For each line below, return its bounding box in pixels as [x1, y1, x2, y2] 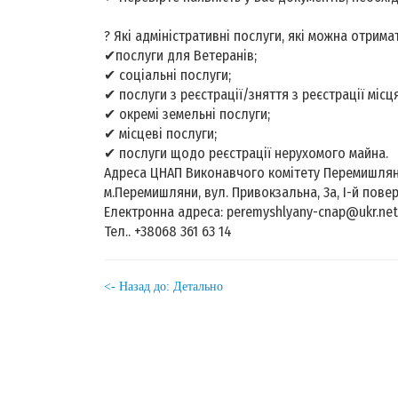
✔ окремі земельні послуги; [104, 105, 274, 123]
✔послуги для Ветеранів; [104, 46, 260, 64]
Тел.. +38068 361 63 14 [104, 222, 232, 240]
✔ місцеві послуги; [104, 124, 220, 142]
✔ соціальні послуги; [104, 66, 235, 84]
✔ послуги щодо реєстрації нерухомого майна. [104, 144, 388, 162]
